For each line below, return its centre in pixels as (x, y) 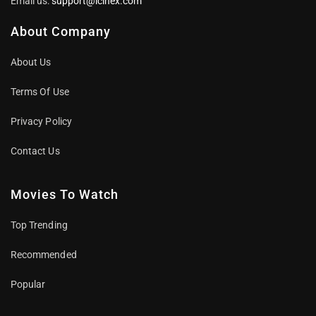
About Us (31, 62)
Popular (28, 285)
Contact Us (35, 151)
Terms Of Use (39, 92)
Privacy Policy (41, 122)
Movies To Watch (64, 195)
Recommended (43, 255)
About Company (60, 32)
